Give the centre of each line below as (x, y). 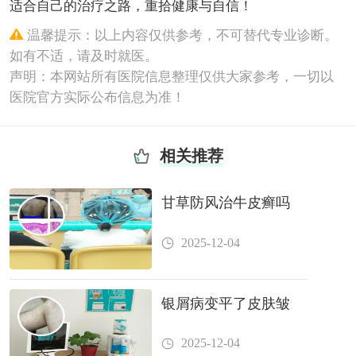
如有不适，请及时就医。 (83, 56)
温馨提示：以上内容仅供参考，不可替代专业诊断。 (182, 35)
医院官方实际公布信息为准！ (97, 97)
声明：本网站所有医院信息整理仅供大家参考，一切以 (171, 76)
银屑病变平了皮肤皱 (226, 303)
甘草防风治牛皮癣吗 (226, 203)
